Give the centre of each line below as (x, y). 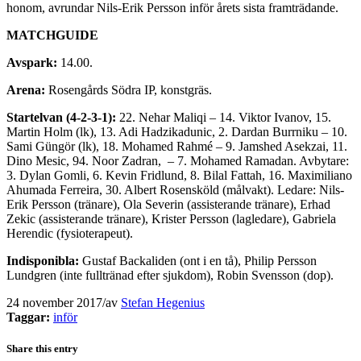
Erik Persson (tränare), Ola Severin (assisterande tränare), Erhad (168, 204)
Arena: (27, 89)
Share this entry (42, 348)
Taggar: (28, 317)
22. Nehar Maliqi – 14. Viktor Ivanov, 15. (224, 117)
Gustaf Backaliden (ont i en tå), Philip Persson (198, 260)
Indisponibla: (43, 260)
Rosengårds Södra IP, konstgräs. (130, 89)
